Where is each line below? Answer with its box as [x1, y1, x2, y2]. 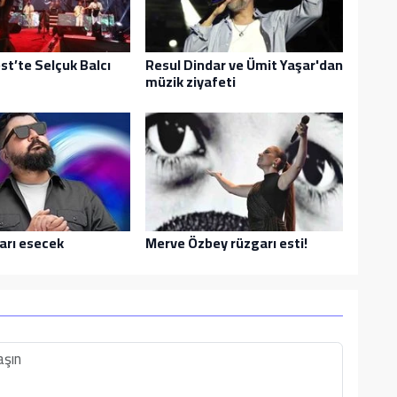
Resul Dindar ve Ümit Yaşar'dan [144, 51, 343, 78]
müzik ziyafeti [144, 67, 236, 95]
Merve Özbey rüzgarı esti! [144, 230, 307, 257]
